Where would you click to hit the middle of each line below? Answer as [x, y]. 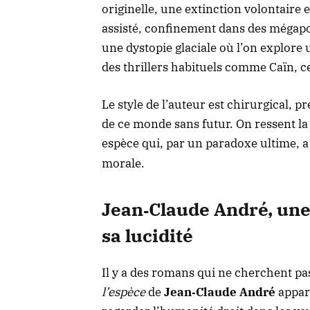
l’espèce [124, 292]
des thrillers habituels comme [185, 67]
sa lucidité [147, 236]
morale [121, 164]
